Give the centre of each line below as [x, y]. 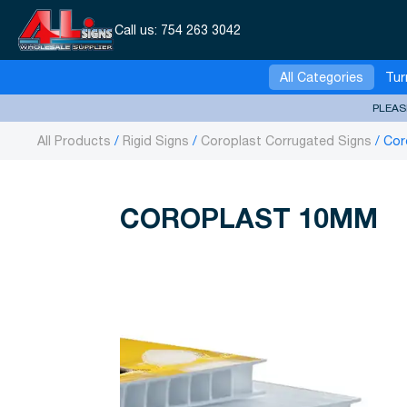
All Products [74, 141]
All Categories [322, 77]
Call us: [137, 30]
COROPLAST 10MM [249, 218]
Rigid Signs [156, 141]
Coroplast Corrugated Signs [286, 141]
